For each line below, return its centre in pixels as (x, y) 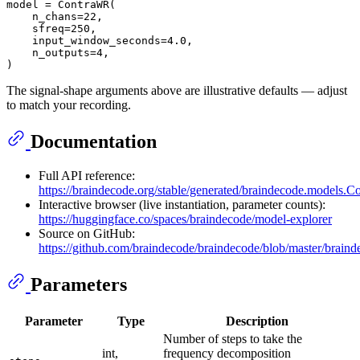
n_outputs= (51, 53)
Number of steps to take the (233, 339)
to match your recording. (69, 105)
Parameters (79, 285)
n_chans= (45, 17)
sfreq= (39, 29)
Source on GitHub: (87, 234)
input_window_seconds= (87, 41)
